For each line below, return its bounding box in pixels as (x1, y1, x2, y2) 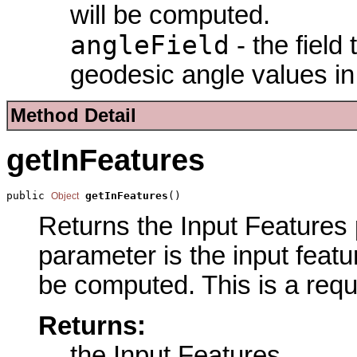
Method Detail (10, 104, 136, 126)
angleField (70, 29, 229, 61)
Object (51, 190, 79, 202)
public (6, 190, 51, 202)
